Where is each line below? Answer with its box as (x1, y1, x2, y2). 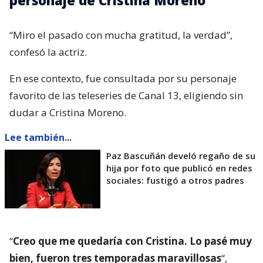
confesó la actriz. (9, 45, 87, 59)
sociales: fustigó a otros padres (106, 174, 244, 186)
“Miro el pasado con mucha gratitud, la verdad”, (9, 28, 232, 42)
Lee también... (5, 130, 72, 144)
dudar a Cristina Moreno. (9, 105, 126, 119)
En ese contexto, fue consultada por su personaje (9, 71, 237, 85)
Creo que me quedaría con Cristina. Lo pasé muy (13, 234, 252, 248)
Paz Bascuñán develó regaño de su (106, 149, 255, 161)
